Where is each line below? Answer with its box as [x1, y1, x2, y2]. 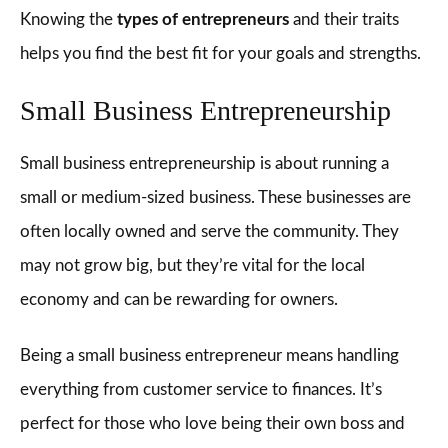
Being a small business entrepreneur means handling [20, 347, 399, 364]
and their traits [289, 11, 399, 28]
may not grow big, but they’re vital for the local [20, 257, 365, 274]
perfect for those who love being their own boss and [20, 415, 405, 432]
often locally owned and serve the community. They [20, 223, 399, 240]
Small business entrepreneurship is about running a [20, 155, 389, 172]
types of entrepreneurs [117, 11, 289, 28]
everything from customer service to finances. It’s [20, 381, 382, 398]
